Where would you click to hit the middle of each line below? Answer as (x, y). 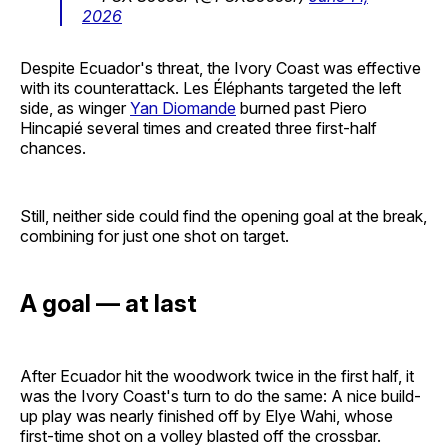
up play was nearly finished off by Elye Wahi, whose (206, 415)
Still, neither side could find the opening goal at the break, (223, 215)
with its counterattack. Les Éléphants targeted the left (210, 87)
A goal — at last (108, 303)
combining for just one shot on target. (154, 235)
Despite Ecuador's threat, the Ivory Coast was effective (220, 67)
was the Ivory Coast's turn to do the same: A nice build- (220, 395)
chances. (53, 147)
